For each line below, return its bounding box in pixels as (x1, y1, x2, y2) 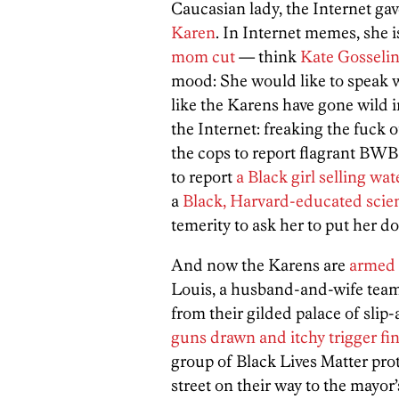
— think (235, 46, 300, 67)
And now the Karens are (171, 255, 349, 275)
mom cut (171, 46, 235, 67)
